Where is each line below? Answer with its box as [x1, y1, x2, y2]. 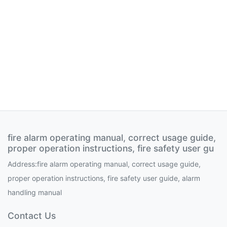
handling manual [8, 188, 62, 197]
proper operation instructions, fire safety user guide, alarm [8, 174, 200, 182]
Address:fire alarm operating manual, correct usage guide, [8, 160, 201, 168]
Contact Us [8, 210, 56, 221]
